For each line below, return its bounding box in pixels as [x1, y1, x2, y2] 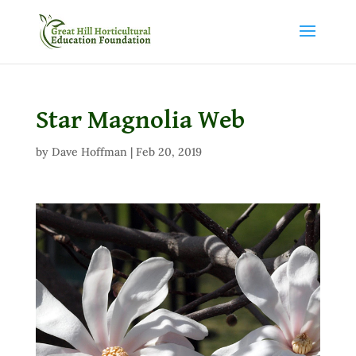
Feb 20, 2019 [135, 145, 202, 159]
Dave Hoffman [51, 145, 127, 159]
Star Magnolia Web [35, 108, 245, 133]
